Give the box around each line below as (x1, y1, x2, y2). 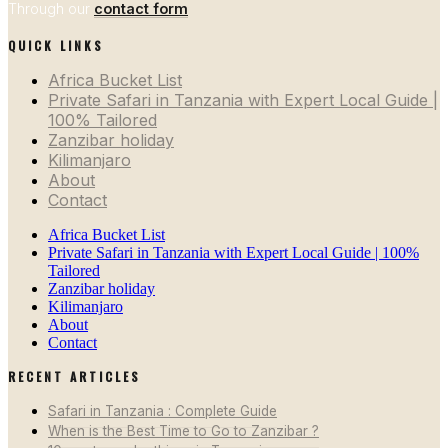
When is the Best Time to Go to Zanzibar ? (48, 422, 319, 439)
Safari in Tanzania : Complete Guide (48, 402, 277, 419)
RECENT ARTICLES (8, 367, 141, 385)
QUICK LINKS (8, 36, 104, 54)
